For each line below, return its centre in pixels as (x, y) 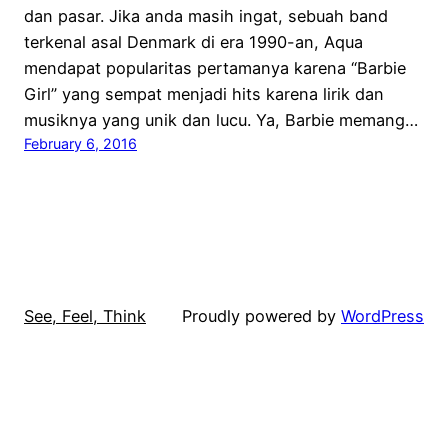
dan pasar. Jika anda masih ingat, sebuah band (206, 15)
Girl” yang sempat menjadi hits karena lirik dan (204, 93)
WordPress (382, 316)
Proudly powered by (261, 316)
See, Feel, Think (85, 316)
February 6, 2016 (80, 143)
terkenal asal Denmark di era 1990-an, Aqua (193, 41)
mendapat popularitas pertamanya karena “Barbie (215, 67)
